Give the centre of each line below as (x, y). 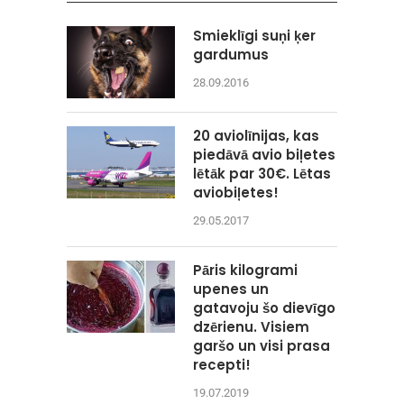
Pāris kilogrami (245, 270)
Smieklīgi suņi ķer (254, 35)
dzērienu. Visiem (251, 326)
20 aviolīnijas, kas (256, 135)
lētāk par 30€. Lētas (262, 173)
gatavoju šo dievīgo (264, 308)
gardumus (231, 54)
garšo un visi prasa (262, 345)
